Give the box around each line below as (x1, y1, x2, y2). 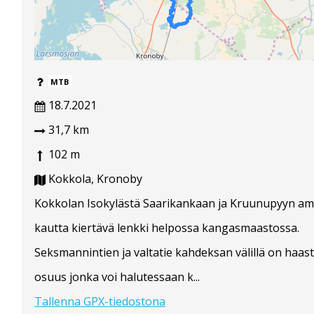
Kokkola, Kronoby (46, 171, 142, 187)
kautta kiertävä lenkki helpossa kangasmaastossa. (34, 220, 299, 236)
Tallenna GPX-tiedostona (34, 294, 165, 310)
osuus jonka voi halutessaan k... (34, 269, 200, 285)
